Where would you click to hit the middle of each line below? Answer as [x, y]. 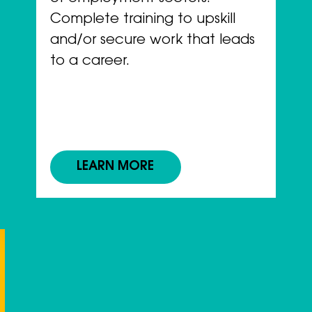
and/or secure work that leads [153, 41]
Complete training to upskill [143, 20]
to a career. [90, 62]
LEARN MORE [116, 167]
